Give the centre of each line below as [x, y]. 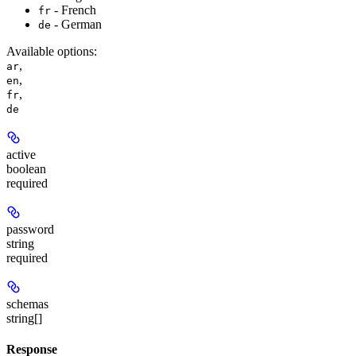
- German [76, 25]
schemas [27, 304]
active [21, 155]
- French [74, 10]
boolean [26, 169]
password [30, 230]
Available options [50, 52]
